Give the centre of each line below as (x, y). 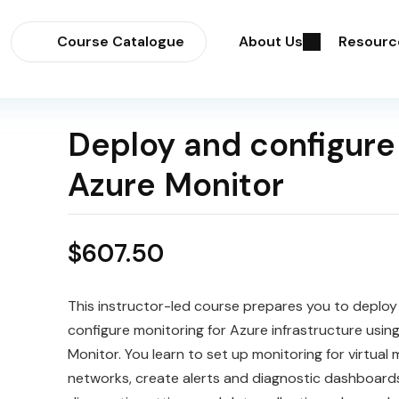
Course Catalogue (121, 41)
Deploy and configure (231, 145)
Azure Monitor (175, 185)
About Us (271, 41)
